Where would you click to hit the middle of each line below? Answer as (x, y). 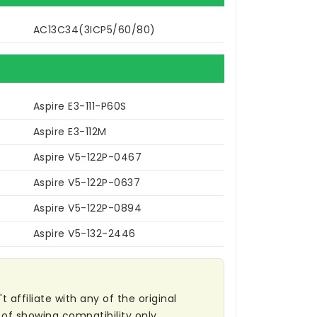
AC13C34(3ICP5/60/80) (94, 30)
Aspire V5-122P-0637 (86, 183)
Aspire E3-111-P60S (80, 106)
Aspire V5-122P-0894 (87, 208)
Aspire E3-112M (70, 132)
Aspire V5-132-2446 (84, 234)
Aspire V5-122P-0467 (87, 157)
